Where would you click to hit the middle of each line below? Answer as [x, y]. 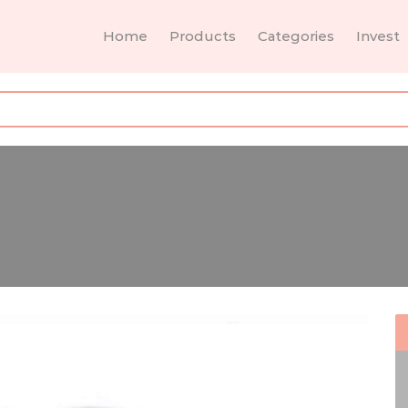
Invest [378, 36]
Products [203, 36]
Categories [296, 36]
